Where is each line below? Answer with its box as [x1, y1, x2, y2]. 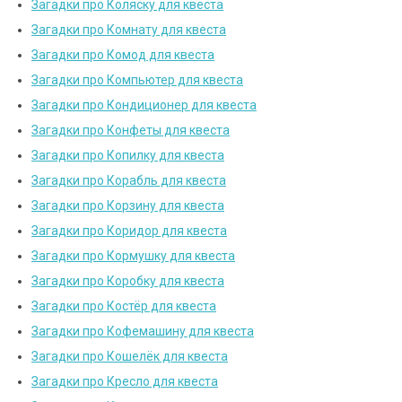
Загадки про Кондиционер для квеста [31, 98, 257, 113]
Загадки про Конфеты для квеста [31, 123, 230, 138]
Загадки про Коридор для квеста [31, 223, 227, 239]
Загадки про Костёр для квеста [31, 299, 216, 314]
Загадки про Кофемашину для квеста [31, 324, 254, 339]
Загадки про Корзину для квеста [31, 198, 224, 214]
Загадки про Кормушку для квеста [31, 249, 235, 264]
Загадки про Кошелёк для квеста [31, 349, 228, 364]
